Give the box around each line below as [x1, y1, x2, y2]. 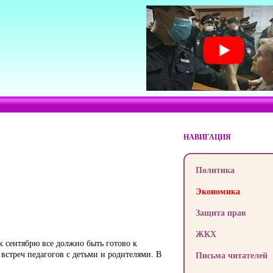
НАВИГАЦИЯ [183, 132, 231, 142]
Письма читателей [195, 249, 268, 261]
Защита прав [195, 207, 246, 218]
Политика [195, 164, 235, 175]
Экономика [195, 185, 240, 197]
